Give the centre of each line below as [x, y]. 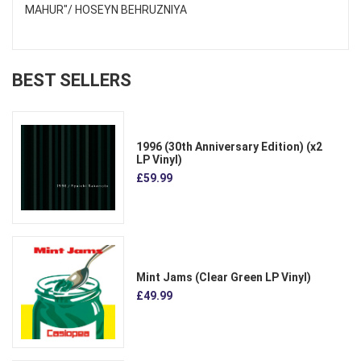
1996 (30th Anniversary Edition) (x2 [230, 146]
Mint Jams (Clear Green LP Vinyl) [224, 278]
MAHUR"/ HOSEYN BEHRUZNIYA [106, 10]
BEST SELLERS [72, 81]
